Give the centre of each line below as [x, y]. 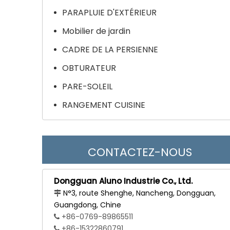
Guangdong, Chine [88, 205]
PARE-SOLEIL [87, 87]
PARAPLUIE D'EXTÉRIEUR [109, 13]
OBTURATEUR [89, 68]
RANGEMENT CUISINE [104, 105]
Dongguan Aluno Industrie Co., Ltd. [123, 181]
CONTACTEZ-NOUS [140, 152]
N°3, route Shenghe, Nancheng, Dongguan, [139, 193]
